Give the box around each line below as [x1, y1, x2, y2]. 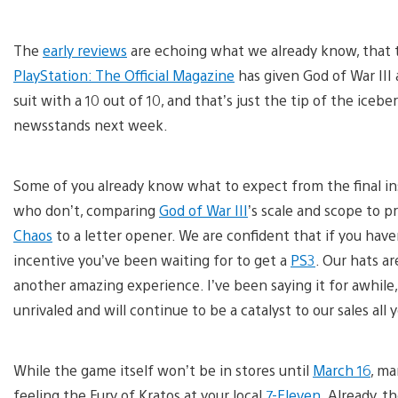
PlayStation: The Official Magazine [13, 65, 235, 84]
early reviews [43, 40, 127, 60]
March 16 [313, 360, 370, 379]
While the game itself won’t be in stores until [13, 360, 313, 379]
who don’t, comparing [13, 200, 159, 219]
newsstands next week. [13, 115, 168, 134]
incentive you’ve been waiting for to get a [13, 250, 291, 269]
